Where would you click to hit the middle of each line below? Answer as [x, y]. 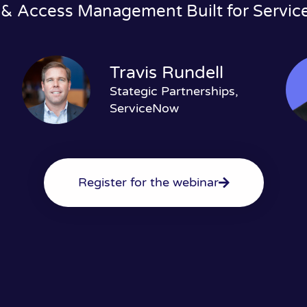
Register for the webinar [148, 182]
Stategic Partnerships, [174, 91]
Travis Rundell [166, 72]
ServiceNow [144, 108]
